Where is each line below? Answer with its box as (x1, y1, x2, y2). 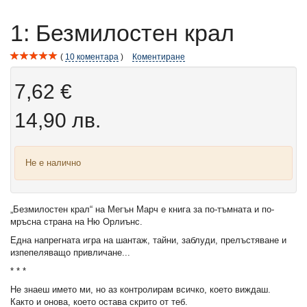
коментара (75, 52, 119, 62)
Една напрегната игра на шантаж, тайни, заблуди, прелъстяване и (10, 235, 286, 246)
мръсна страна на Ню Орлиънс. (10, 217, 143, 228)
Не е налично (25, 158, 81, 169)
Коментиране (132, 52, 185, 62)
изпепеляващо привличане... (10, 247, 130, 258)
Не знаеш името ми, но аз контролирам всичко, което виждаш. (10, 284, 271, 295)
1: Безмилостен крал (10, 20, 234, 47)
